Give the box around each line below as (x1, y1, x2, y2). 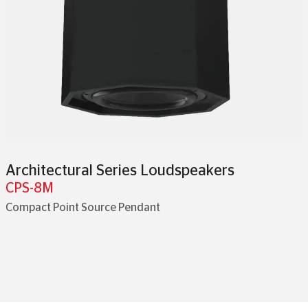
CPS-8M (5, 181, 54, 195)
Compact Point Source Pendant (5, 202, 160, 213)
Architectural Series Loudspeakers (5, 163, 234, 178)
